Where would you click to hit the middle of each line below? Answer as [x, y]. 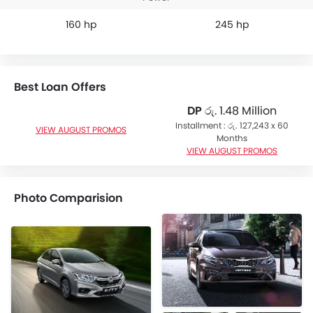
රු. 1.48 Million [239, 111]
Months [232, 138]
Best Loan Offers [60, 87]
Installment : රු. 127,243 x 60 [232, 125]
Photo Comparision [68, 198]
